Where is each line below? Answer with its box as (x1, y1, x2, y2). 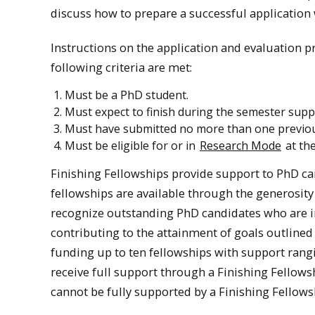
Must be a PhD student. (65, 87, 188, 103)
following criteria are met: (51, 58, 192, 75)
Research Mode (200, 138, 281, 154)
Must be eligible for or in (65, 138, 198, 154)
